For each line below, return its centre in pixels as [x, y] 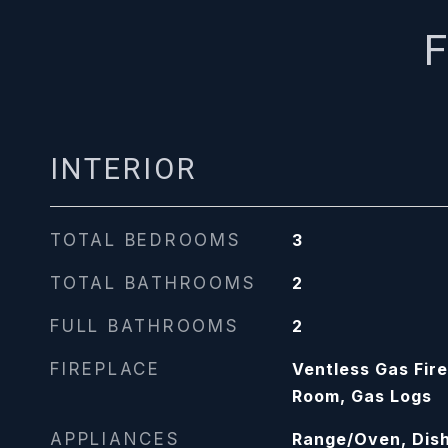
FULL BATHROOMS [145, 326]
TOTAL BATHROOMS [153, 283]
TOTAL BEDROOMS [146, 240]
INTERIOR [123, 169]
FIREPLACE [105, 369]
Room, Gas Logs [361, 396]
